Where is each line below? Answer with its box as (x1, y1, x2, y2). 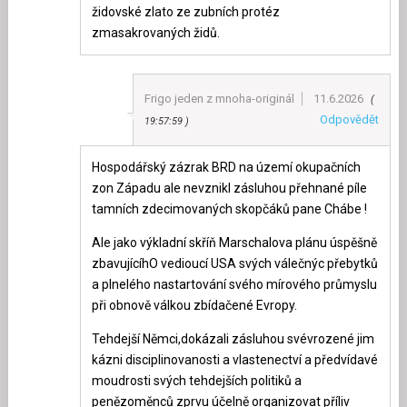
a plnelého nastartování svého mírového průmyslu (91, 277, 377, 293)
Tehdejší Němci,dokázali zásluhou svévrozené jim (91, 332, 374, 347)
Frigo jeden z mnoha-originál (144, 92, 295, 106)
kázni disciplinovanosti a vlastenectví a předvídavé (91, 352, 378, 368)
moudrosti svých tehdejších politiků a (91, 373, 302, 389)
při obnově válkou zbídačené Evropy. (91, 298, 297, 313)
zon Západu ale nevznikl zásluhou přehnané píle (91, 181, 367, 196)
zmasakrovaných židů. (91, 25, 220, 41)
